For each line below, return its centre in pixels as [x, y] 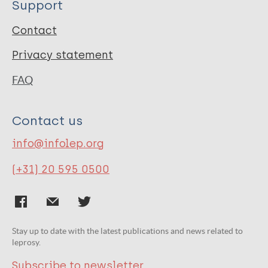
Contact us [47, 120]
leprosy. [26, 242]
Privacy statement [63, 55]
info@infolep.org [58, 143]
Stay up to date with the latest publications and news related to [127, 231]
